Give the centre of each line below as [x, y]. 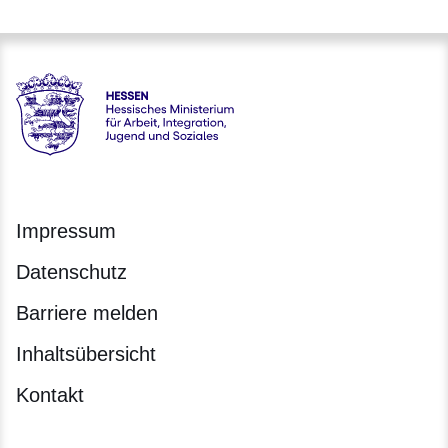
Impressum [66, 231]
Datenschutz [71, 272]
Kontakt [50, 395]
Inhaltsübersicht [86, 354]
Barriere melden [87, 313]
